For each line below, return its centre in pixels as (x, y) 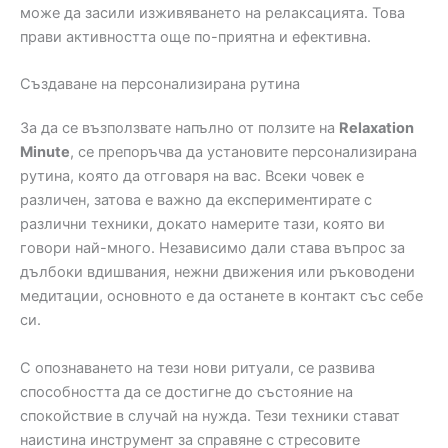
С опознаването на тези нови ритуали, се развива (197, 367)
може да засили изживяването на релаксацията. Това (212, 13)
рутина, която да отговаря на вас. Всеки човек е (192, 176)
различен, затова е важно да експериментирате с (196, 200)
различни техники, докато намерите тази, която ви (202, 224)
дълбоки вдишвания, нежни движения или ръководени (217, 272)
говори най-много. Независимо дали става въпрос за (212, 248)
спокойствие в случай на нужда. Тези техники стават (210, 415)
